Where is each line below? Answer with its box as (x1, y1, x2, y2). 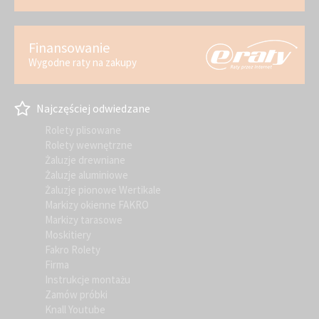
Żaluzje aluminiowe (45, 168, 128, 182)
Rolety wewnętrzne (45, 138, 132, 152)
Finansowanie (28, 38, 110, 56)
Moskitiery (45, 228, 91, 242)
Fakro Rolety (45, 243, 100, 257)
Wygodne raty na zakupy (28, 55, 137, 69)
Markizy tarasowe (45, 213, 122, 227)
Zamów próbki (45, 288, 108, 302)
